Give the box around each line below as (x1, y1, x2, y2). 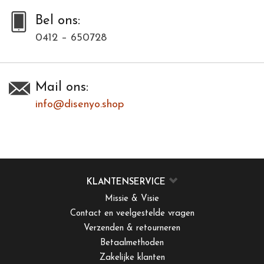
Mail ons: (35, 81, 88, 95)
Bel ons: (35, 14, 80, 28)
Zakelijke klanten (99, 253, 165, 263)
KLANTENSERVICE (87, 178, 166, 187)
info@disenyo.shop (35, 99, 124, 111)
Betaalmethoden (100, 239, 164, 248)
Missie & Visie (105, 194, 159, 204)
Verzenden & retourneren (84, 224, 180, 233)
